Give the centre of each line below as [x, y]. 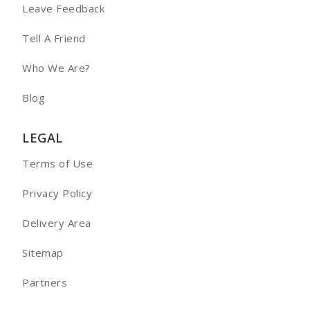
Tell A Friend [54, 38]
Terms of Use [58, 163]
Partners [45, 282]
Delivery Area [57, 223]
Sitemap [43, 253]
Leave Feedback [64, 8]
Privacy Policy [57, 193]
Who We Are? [56, 68]
